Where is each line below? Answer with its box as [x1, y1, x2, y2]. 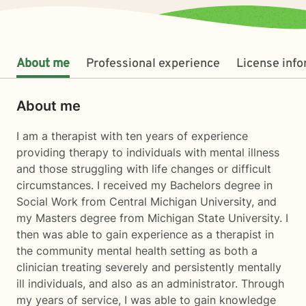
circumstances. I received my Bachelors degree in [16, 178, 273, 192]
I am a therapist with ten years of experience [16, 129, 248, 143]
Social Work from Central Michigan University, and [16, 195, 277, 208]
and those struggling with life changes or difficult [16, 162, 271, 176]
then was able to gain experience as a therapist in [16, 227, 274, 241]
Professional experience [86, 56, 220, 72]
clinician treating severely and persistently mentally [16, 260, 281, 274]
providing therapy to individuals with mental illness [16, 145, 279, 159]
